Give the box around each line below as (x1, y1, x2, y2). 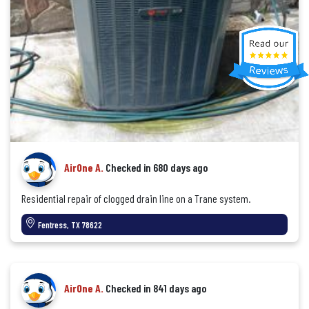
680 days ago (153, 161, 208, 174)
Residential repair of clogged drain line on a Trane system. (21, 192, 250, 205)
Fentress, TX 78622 (38, 219, 102, 230)
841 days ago (153, 281, 206, 295)
